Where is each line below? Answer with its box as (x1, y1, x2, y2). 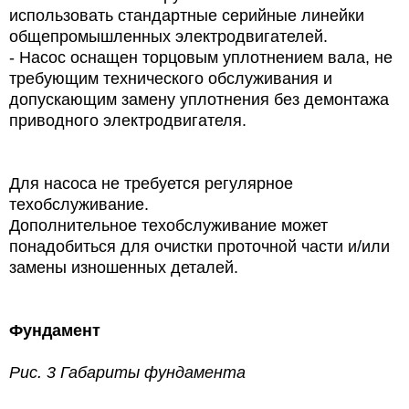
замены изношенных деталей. (9, 257, 238, 277)
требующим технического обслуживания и (9, 68, 332, 88)
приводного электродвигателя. (9, 110, 246, 130)
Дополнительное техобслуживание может (9, 215, 328, 235)
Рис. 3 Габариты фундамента (9, 362, 246, 382)
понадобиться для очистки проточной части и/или (9, 236, 390, 256)
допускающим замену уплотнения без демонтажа (9, 89, 389, 109)
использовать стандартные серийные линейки (9, 5, 364, 25)
